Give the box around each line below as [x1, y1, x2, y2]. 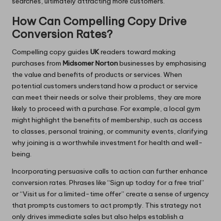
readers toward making [99, 47, 176, 56]
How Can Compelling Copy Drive [12, 14, 186, 28]
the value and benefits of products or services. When [12, 70, 182, 79]
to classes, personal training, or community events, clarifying [12, 126, 208, 136]
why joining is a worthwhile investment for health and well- [12, 138, 203, 147]
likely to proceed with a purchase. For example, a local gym [12, 104, 200, 113]
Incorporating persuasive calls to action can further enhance [12, 166, 208, 176]
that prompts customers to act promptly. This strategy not [12, 200, 201, 210]
